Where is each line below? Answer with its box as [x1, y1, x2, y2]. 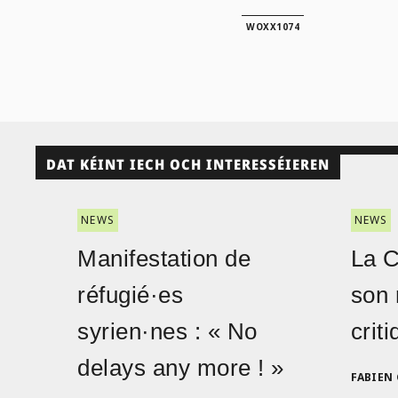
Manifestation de [77, 244, 251, 272]
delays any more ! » [77, 354, 284, 381]
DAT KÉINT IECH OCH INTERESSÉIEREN [46, 154, 330, 174]
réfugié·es [77, 281, 184, 308]
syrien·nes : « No [77, 317, 258, 345]
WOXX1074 [246, 20, 299, 34]
